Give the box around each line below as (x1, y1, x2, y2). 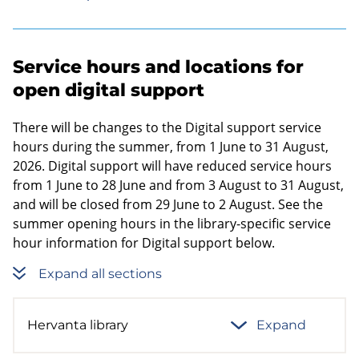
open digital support (13, 79, 204, 101)
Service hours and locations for (13, 56, 304, 78)
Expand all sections (38, 265, 162, 281)
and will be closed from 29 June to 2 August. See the (13, 196, 323, 213)
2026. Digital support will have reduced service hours (13, 157, 332, 175)
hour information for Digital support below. (13, 234, 275, 252)
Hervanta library (27, 317, 128, 333)
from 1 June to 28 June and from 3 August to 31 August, (13, 176, 344, 194)
